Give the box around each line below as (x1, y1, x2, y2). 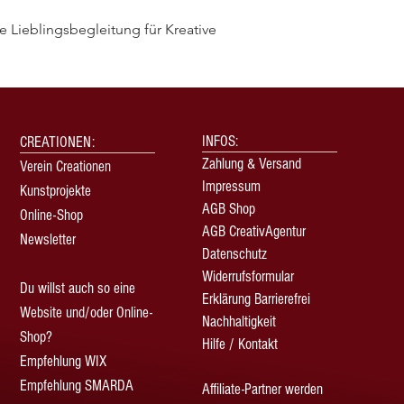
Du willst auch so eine (20, 280, 135, 298)
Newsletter (20, 231, 79, 249)
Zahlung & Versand (202, 155, 301, 173)
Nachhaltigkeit (202, 313, 276, 331)
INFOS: (202, 133, 238, 151)
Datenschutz (202, 245, 267, 263)
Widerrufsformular (202, 268, 294, 286)
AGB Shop (202, 200, 255, 218)
